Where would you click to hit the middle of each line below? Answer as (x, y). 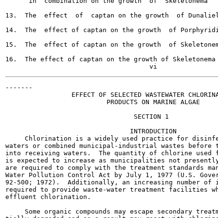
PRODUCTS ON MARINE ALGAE (103, 102)
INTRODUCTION (91, 131)
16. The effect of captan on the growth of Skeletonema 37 (110, 59)
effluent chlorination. (48, 197)
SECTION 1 (87, 117)
